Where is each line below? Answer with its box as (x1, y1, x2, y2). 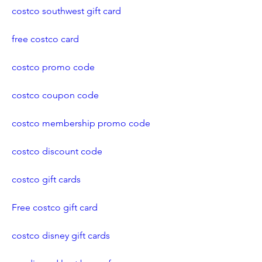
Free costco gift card (12, 202, 98, 213)
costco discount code (12, 146, 102, 157)
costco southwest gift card (12, 5, 121, 16)
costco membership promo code (12, 118, 150, 129)
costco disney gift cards (12, 230, 110, 241)
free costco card (12, 33, 79, 44)
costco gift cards (12, 174, 81, 185)
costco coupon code (12, 89, 99, 101)
